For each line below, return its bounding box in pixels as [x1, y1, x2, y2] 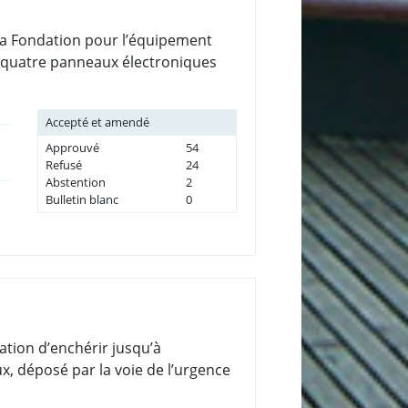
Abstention [45, 173, 106, 190]
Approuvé [45, 138, 99, 156]
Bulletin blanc [45, 190, 118, 208]
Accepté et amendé [45, 113, 149, 130]
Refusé [45, 156, 82, 173]
